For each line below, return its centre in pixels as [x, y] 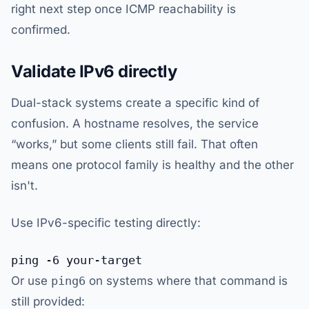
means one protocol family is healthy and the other [152, 165]
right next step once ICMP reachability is [123, 9]
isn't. [24, 186]
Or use [31, 281]
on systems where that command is [187, 281]
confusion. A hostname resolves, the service [135, 124]
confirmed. [41, 30]
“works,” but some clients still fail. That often [134, 144]
